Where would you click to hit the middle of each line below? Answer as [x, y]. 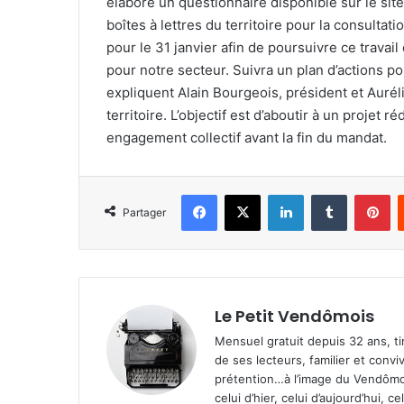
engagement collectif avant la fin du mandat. [247, 138]
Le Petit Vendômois [294, 317]
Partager [144, 213]
